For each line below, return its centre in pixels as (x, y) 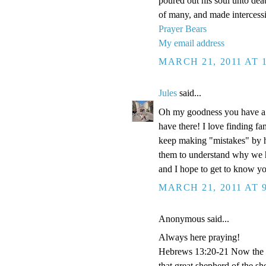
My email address (191, 43)
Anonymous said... (194, 218)
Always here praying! (199, 237)
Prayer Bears (183, 28)
